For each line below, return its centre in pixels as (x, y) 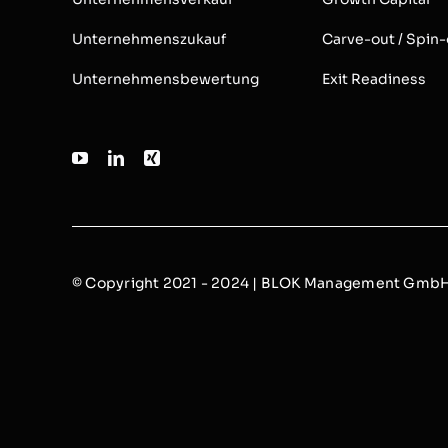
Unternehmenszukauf (148, 38)
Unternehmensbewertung (165, 78)
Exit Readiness (373, 78)
